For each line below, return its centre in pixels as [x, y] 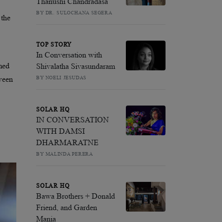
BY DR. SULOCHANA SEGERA [74, 12]
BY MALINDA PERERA [65, 154]
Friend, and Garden [67, 207]
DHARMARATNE [67, 142]
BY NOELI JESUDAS [61, 77]
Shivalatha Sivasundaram [76, 66]
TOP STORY [54, 44]
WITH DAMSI [60, 131]
